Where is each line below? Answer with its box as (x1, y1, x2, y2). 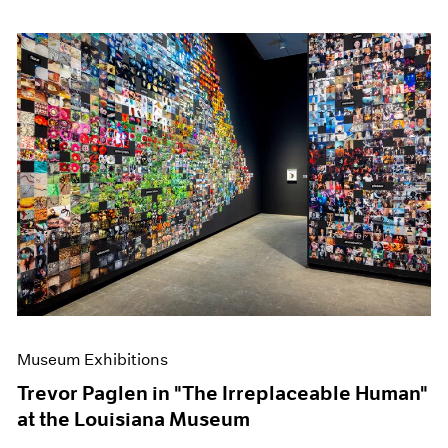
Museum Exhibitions (17, 350, 169, 370)
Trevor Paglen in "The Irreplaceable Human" (17, 381, 429, 406)
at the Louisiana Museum (17, 407, 251, 432)
